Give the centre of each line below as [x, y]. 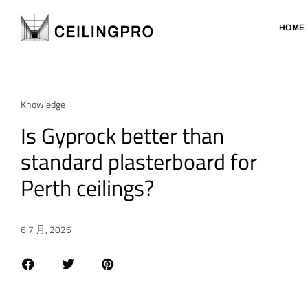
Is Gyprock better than [122, 135]
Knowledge [43, 104]
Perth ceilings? [87, 188]
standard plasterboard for [139, 162]
